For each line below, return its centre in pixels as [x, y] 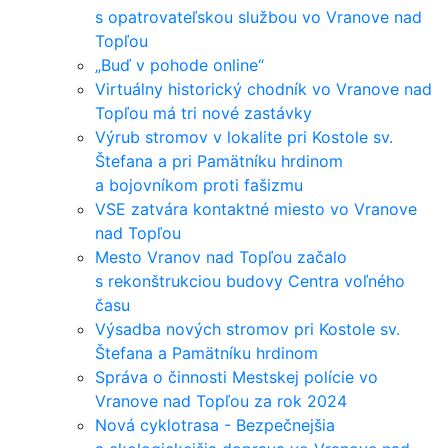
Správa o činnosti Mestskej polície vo [236, 377]
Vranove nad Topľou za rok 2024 [221, 401]
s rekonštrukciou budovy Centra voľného [250, 281]
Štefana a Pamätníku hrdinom [206, 353]
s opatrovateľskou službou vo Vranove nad [258, 17]
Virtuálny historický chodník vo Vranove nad [263, 89]
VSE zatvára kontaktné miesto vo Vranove [256, 209]
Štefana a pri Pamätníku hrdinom [219, 161]
